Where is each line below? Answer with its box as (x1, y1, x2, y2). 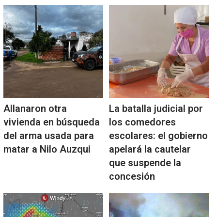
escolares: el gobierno (108, 130, 208, 142)
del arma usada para (3, 130, 94, 142)
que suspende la (108, 157, 181, 169)
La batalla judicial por (108, 103, 203, 115)
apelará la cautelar (108, 143, 191, 155)
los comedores (108, 116, 176, 128)
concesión (108, 170, 155, 183)
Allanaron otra (3, 103, 67, 115)
